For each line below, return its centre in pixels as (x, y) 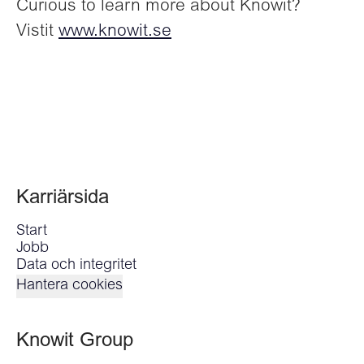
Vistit (37, 32)
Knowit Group (75, 342)
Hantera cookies (69, 286)
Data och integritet (76, 266)
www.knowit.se (115, 32)
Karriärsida (63, 199)
